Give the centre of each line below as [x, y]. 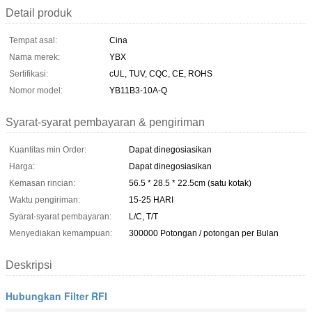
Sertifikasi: [29, 73]
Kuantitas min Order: [48, 149]
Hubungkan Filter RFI [56, 296]
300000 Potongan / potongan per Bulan [204, 233]
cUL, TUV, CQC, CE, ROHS [161, 73]
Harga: [22, 166]
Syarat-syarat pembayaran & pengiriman [105, 122]
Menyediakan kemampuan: [61, 233]
